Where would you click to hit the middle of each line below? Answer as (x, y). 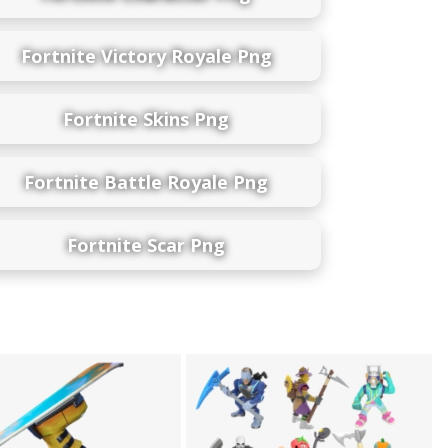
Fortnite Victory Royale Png (146, 55)
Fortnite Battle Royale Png (146, 181)
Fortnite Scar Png (146, 244)
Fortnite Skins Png (146, 118)
